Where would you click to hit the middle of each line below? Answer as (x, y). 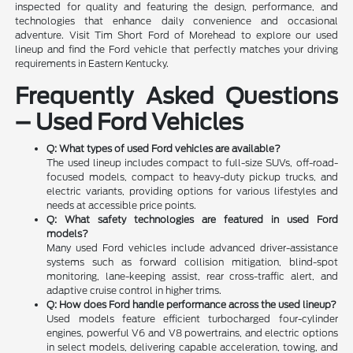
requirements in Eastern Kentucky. (92, 64)
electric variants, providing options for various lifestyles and (192, 191)
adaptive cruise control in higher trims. (134, 291)
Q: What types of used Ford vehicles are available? (164, 149)
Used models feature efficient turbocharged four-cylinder (192, 319)
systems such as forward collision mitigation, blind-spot (192, 262)
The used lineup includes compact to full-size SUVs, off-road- (192, 163)
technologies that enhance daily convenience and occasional (176, 21)
